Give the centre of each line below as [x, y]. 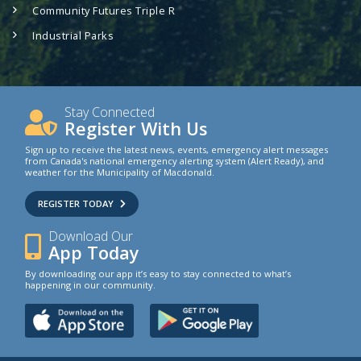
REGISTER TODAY [76, 204]
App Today [94, 253]
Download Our [91, 237]
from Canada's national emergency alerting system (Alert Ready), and [174, 161]
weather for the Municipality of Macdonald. [120, 172]
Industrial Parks [73, 35]
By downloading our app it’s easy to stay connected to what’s [158, 274]
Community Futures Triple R [104, 11]
